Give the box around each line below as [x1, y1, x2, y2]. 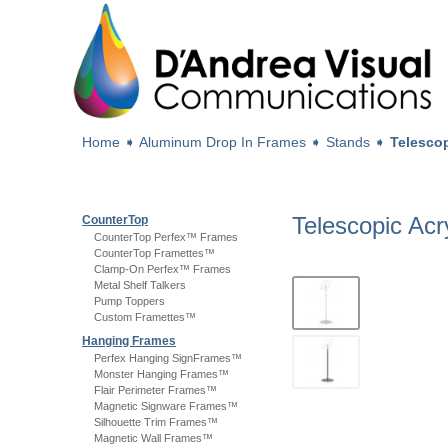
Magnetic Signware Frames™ [94, 400, 238, 412]
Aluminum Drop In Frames [139, 134, 306, 150]
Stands [326, 134, 370, 150]
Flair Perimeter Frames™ [94, 384, 217, 396]
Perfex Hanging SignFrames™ [94, 352, 242, 364]
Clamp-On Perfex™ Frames [94, 263, 231, 275]
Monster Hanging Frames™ [94, 368, 229, 380]
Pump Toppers [94, 295, 165, 307]
